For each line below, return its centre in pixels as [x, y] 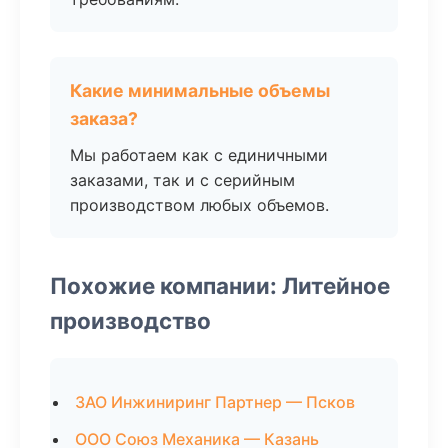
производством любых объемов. [199, 205]
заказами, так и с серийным [182, 180]
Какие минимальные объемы [200, 90]
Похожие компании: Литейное [220, 285]
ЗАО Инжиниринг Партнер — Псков [215, 402]
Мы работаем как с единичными [199, 155]
